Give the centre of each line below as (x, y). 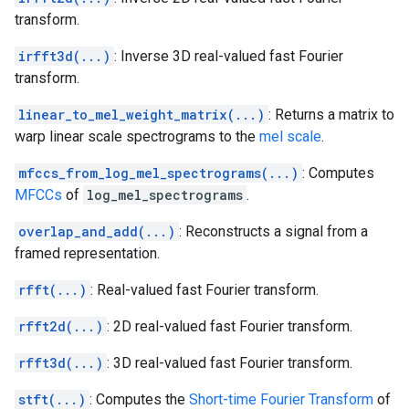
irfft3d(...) (64, 56)
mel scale (290, 136)
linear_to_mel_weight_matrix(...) (142, 115)
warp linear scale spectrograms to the (137, 136)
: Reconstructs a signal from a (273, 231)
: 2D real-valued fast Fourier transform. (230, 326)
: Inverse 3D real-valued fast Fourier (229, 56)
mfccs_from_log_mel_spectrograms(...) (158, 173)
